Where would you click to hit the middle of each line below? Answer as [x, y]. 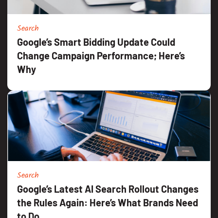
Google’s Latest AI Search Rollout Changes [108, 189]
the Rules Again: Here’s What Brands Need [108, 202]
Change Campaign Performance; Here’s [101, 55]
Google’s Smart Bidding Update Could [96, 42]
